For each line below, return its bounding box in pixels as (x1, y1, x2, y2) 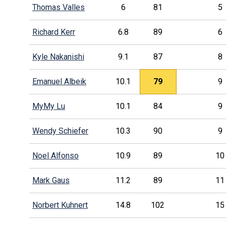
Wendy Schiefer (32, 126, 88, 136)
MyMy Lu (32, 101, 65, 111)
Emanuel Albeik (32, 77, 86, 87)
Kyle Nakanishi (32, 52, 84, 62)
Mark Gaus (32, 176, 70, 186)
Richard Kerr (32, 27, 75, 37)
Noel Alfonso (32, 151, 79, 161)
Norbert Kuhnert (32, 200, 88, 210)
